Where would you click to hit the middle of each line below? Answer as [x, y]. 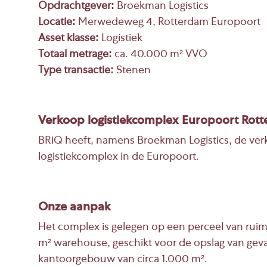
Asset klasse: [69, 39]
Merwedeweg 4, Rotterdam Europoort [168, 23]
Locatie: [57, 23]
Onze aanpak [74, 208]
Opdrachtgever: [76, 7]
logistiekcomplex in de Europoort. [119, 157]
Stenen [132, 71]
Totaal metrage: [75, 55]
